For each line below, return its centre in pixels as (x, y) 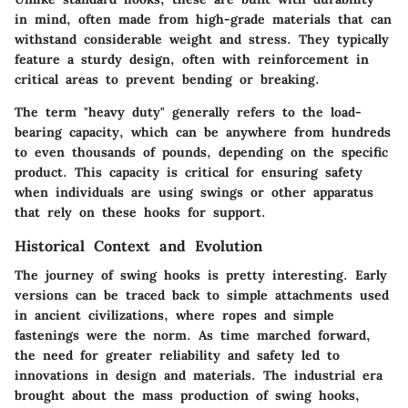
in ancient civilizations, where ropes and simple (174, 316)
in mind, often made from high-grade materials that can (203, 20)
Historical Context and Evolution (138, 246)
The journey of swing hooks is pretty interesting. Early (201, 275)
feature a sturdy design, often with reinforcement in (192, 60)
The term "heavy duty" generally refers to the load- (188, 112)
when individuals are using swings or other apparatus (194, 193)
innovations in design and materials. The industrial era (199, 376)
